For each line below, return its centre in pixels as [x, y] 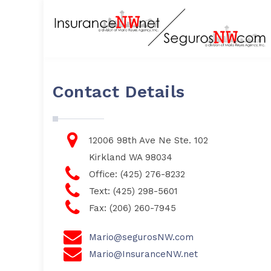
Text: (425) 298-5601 [133, 191]
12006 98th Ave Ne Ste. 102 [149, 140]
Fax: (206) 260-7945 [132, 208]
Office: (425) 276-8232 [137, 174]
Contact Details [119, 92]
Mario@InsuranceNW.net [143, 254]
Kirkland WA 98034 [131, 157]
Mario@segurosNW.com [141, 237]
